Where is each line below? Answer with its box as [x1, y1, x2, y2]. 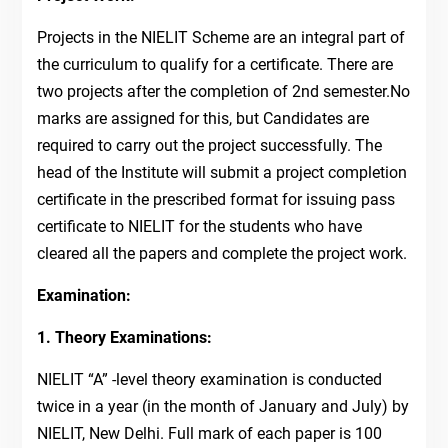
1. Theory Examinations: [36, 328, 212, 348]
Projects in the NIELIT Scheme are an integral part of [36, 28, 405, 48]
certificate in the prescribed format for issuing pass [36, 190, 395, 210]
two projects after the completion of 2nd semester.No [36, 82, 410, 102]
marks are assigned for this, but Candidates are [36, 109, 369, 129]
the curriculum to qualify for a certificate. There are [36, 55, 393, 75]
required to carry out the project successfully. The [36, 136, 382, 156]
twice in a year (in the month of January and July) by [36, 397, 409, 417]
